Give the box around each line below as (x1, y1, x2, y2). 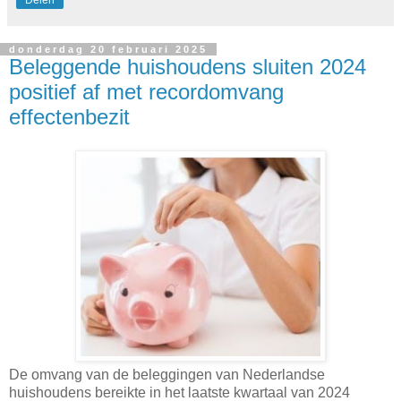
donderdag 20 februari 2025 (9, 43, 208, 55)
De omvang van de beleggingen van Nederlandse (9, 367, 325, 383)
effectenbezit (9, 104, 130, 129)
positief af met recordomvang (9, 79, 284, 104)
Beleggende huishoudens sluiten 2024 (9, 54, 366, 79)
